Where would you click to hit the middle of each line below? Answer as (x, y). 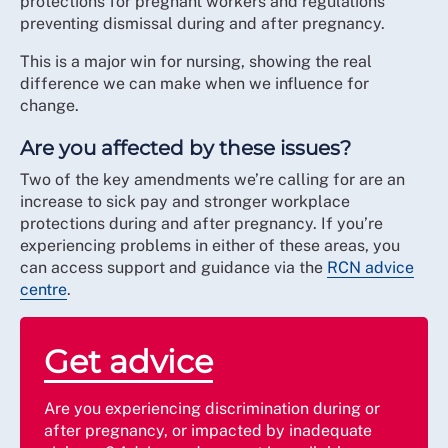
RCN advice (370, 267)
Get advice (128, 361)
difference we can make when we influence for (194, 83)
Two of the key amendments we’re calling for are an (212, 179)
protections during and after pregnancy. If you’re (201, 223)
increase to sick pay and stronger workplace (185, 201)
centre (43, 289)
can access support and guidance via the (173, 267)
